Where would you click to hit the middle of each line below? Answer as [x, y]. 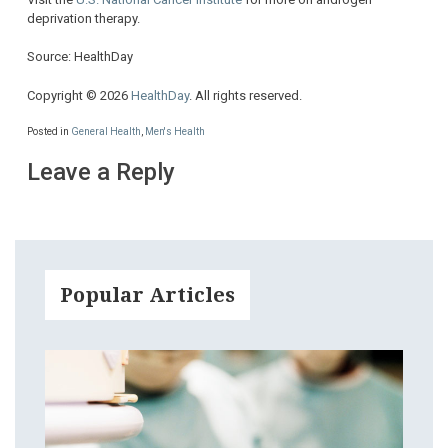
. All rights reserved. [245, 95]
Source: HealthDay [80, 57]
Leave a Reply [101, 172]
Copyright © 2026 [79, 95]
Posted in [49, 132]
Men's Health [175, 132]
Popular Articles [147, 295]
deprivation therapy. [83, 18]
